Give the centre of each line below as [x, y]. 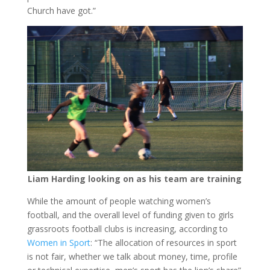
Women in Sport [58, 242]
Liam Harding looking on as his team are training [135, 178]
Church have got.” [61, 10]
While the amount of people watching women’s [119, 201]
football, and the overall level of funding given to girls [130, 215]
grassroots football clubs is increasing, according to [127, 228]
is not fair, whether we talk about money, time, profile [132, 256]
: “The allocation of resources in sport [163, 242]
